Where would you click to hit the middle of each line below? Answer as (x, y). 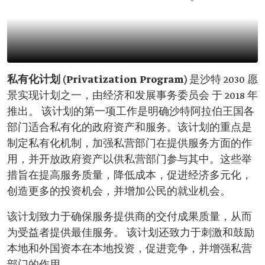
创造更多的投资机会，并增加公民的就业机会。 (119, 192)
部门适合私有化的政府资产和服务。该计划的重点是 (130, 128)
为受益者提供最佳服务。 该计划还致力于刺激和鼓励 (131, 233)
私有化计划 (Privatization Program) (97, 80)
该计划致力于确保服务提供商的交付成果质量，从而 (130, 217)
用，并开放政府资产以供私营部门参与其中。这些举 (130, 160)
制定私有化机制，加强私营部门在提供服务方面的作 (130, 144)
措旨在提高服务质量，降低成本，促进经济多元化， (130, 176)
